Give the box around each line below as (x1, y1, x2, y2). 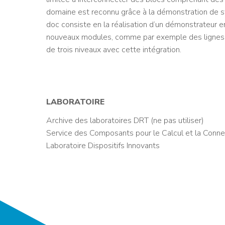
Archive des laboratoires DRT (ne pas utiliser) (46, 115, 204, 126)
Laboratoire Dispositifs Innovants (46, 140, 160, 151)
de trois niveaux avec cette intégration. (46, 44, 181, 55)
